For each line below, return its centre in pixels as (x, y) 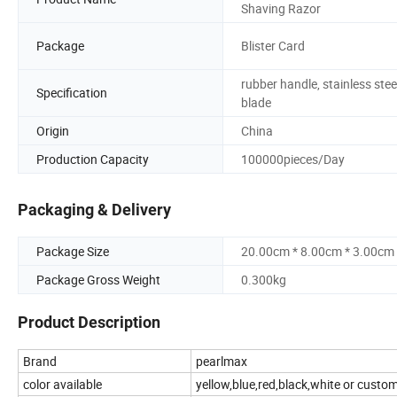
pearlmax (222, 362)
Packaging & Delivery (94, 210)
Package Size (73, 252)
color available (62, 385)
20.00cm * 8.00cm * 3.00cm (318, 252)
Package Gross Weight (98, 280)
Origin (53, 130)
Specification (72, 93)
